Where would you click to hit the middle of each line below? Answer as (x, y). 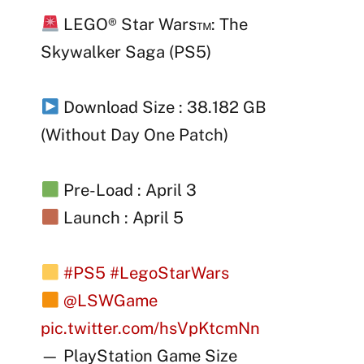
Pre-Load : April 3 (128, 190)
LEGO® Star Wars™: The (154, 24)
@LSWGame (111, 300)
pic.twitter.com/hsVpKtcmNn (151, 328)
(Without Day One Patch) (135, 134)
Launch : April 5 (122, 217)
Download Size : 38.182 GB (163, 107)
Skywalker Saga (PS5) (126, 52)
